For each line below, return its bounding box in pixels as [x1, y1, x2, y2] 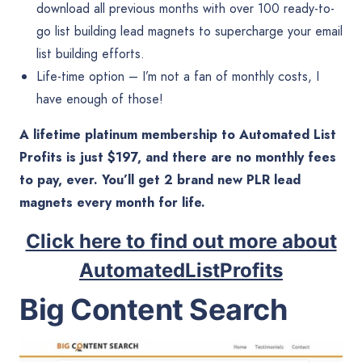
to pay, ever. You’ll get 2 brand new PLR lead [19, 170, 301, 190]
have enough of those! [36, 90, 163, 109]
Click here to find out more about [25, 229, 337, 254]
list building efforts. [36, 44, 145, 64]
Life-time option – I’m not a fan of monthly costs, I [36, 67, 319, 86]
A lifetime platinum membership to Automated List [19, 125, 336, 145]
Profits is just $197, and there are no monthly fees [19, 148, 336, 167]
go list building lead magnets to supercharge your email [36, 22, 343, 41]
